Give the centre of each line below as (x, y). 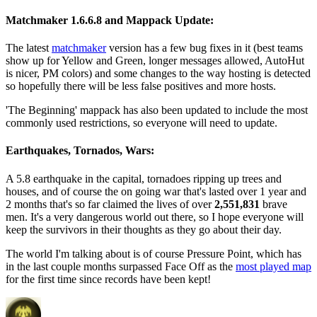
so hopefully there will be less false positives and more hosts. (141, 86)
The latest (29, 48)
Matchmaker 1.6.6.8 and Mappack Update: (110, 20)
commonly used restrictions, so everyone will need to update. (142, 123)
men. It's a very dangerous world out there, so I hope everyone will (155, 217)
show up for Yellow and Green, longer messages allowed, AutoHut (155, 61)
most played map (273, 266)
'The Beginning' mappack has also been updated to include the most (157, 110)
